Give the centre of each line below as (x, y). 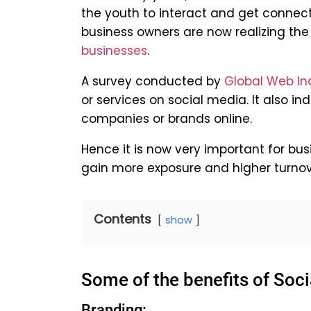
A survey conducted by (153, 82)
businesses (114, 51)
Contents (123, 219)
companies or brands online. (167, 119)
